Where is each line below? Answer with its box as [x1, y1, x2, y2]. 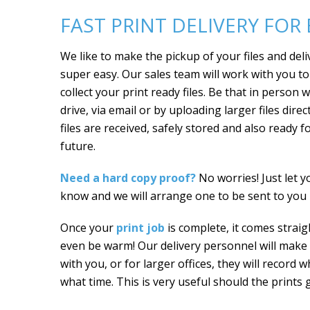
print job [116, 220, 165, 235]
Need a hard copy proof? [60, 170, 196, 185]
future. [60, 138, 95, 154]
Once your [60, 220, 116, 235]
